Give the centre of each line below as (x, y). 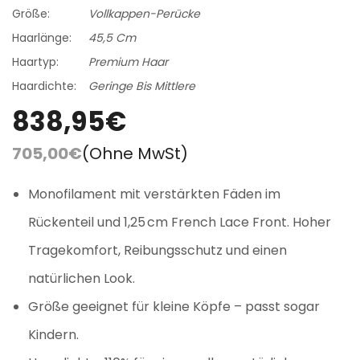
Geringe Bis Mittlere (142, 86)
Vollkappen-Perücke (144, 13)
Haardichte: (44, 86)
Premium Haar (128, 61)
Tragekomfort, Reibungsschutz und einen (157, 250)
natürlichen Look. (82, 278)
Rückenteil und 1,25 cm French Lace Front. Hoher (180, 222)
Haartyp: (35, 61)
